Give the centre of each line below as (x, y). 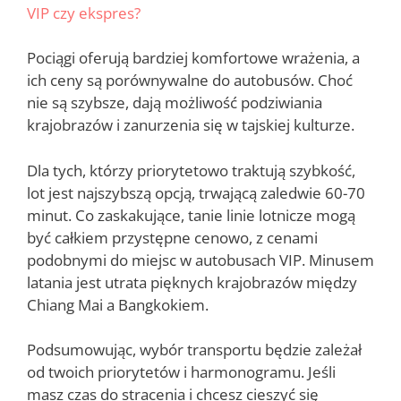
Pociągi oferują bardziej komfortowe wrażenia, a (193, 58)
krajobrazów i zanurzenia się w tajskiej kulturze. (191, 125)
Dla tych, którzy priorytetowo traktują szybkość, (191, 170)
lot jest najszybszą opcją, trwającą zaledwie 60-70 (196, 192)
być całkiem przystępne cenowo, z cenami (172, 237)
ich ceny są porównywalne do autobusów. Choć (190, 81)
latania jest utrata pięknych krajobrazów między (192, 282)
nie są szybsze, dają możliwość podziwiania (175, 103)
